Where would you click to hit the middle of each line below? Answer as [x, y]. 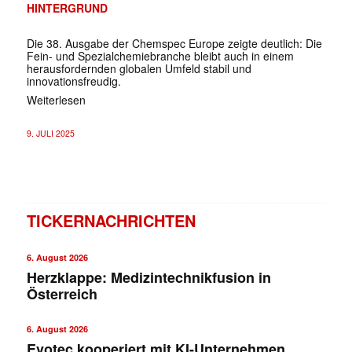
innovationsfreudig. [73, 81]
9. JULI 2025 [50, 133]
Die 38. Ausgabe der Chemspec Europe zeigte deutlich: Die [174, 43]
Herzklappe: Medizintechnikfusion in [148, 277]
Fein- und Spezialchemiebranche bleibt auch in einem [160, 55]
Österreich [62, 293]
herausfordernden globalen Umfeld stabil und [139, 68]
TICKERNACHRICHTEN [111, 220]
